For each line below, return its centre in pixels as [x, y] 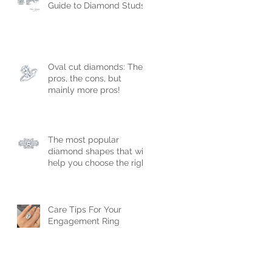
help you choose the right [99, 162]
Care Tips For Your [85, 209]
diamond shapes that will [98, 151]
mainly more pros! [84, 90]
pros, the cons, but [85, 78]
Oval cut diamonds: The [95, 66]
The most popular [83, 139]
